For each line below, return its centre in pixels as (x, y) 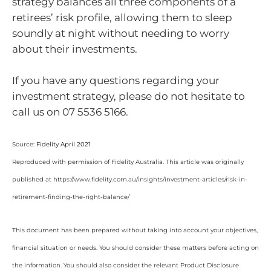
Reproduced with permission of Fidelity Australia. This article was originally (128, 162)
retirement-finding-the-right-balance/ (71, 197)
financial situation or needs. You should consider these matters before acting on (135, 247)
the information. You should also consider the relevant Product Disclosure (126, 265)
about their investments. (76, 49)
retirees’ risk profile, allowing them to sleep (122, 18)
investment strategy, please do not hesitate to (129, 96)
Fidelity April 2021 (64, 145)
